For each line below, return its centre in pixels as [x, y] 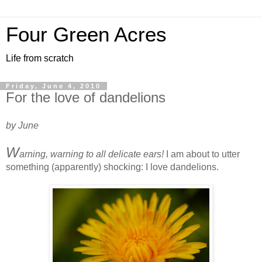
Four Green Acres [86, 35]
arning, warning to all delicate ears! [92, 154]
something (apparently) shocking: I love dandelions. [112, 167]
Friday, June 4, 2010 [54, 86]
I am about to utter [202, 154]
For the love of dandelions [86, 97]
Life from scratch [40, 58]
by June [22, 125]
